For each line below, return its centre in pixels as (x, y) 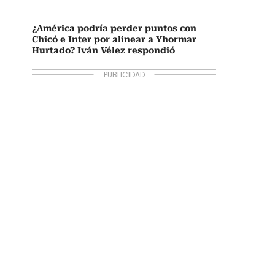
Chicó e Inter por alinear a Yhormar (114, 39)
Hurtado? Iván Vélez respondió (103, 50)
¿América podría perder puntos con (114, 28)
